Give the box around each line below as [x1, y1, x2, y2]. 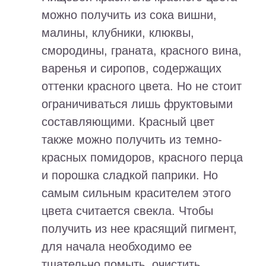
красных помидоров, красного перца [42, 151, 243, 164]
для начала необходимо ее [42, 240, 192, 254]
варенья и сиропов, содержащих [42, 62, 221, 75]
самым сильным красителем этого [42, 186, 231, 200]
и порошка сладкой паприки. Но [42, 169, 218, 182]
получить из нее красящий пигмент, [42, 222, 237, 236]
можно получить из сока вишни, [42, 8, 217, 22]
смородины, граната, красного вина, [42, 44, 242, 58]
